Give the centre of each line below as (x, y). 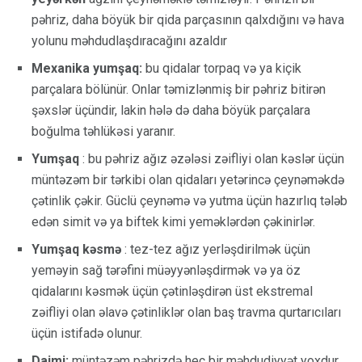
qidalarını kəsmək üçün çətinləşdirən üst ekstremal (172, 291)
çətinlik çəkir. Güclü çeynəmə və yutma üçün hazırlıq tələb (189, 200)
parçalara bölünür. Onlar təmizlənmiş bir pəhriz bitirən (179, 89)
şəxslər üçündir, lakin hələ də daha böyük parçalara (171, 110)
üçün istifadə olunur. (87, 333)
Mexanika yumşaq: (87, 68)
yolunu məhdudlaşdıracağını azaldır (129, 40)
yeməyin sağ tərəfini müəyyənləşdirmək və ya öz (166, 270)
